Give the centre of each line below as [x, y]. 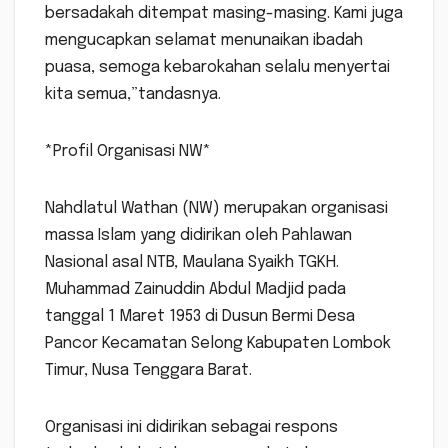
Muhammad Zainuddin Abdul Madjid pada [195, 290]
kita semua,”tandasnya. [133, 95]
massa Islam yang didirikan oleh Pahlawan [198, 236]
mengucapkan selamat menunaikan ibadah [204, 41]
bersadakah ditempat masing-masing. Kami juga [224, 14]
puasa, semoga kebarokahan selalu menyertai [217, 68]
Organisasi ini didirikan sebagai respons [191, 428]
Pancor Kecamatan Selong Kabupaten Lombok [218, 344]
